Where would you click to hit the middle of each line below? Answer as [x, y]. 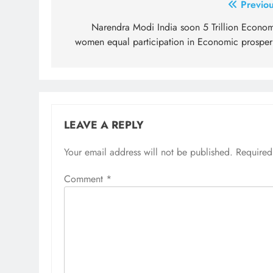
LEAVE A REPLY [104, 125]
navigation [99, 29]
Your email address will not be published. [148, 152]
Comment [85, 179]
